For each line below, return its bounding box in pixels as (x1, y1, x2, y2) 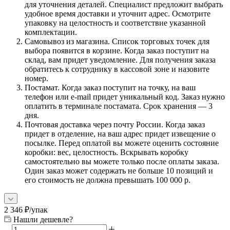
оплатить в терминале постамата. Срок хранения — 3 (25, 101, 213, 110)
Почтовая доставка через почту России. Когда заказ (25, 120, 205, 129)
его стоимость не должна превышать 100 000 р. (25, 175, 190, 184)
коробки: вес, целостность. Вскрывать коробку (25, 147, 188, 157)
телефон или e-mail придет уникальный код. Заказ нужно (25, 92, 225, 101)
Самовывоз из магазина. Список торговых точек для (25, 36, 209, 46)
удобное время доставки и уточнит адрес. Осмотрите (25, 9, 210, 18)
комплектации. (25, 27, 77, 36)
